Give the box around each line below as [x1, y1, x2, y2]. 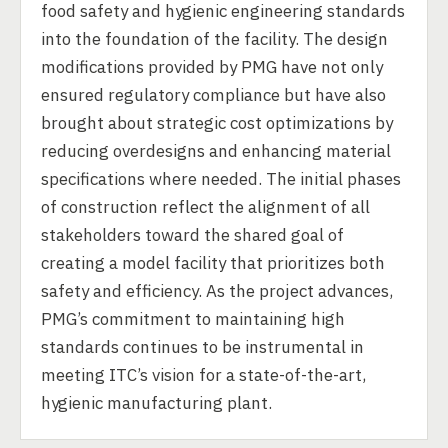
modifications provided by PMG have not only [41, 56, 383, 78]
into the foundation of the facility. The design [41, 28, 388, 50]
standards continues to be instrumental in [41, 336, 364, 358]
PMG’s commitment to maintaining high [41, 308, 345, 330]
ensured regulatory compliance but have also [41, 84, 386, 106]
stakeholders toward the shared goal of [41, 224, 344, 246]
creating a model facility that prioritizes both [41, 252, 385, 274]
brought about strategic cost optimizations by [41, 112, 393, 134]
